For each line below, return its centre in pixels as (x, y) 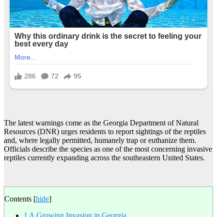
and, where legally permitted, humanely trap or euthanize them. (100, 140)
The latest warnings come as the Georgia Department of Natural (101, 123)
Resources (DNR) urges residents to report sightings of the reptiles (105, 132)
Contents (18, 199)
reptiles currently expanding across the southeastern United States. (104, 158)
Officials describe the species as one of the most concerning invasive (108, 149)
